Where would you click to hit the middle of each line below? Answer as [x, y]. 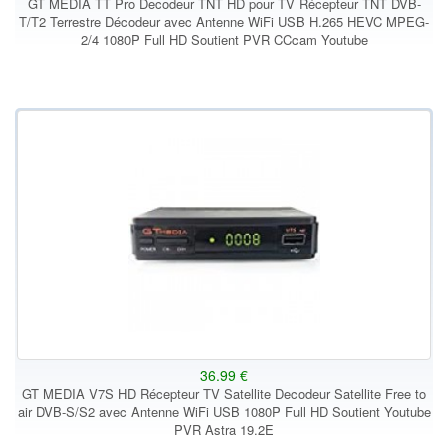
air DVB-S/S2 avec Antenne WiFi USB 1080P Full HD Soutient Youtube [224, 411]
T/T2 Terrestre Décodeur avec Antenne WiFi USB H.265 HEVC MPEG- [224, 21]
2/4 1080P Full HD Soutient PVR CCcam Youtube [224, 39]
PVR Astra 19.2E [224, 429]
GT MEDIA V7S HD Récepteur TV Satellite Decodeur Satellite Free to [224, 393]
